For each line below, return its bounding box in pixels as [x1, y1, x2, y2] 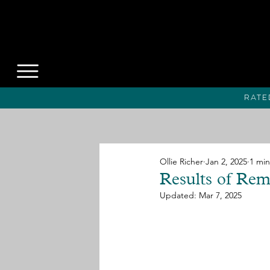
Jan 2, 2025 [205, 156, 247, 168]
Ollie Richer [159, 156, 203, 168]
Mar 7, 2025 [198, 190, 242, 201]
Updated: [159, 190, 199, 201]
